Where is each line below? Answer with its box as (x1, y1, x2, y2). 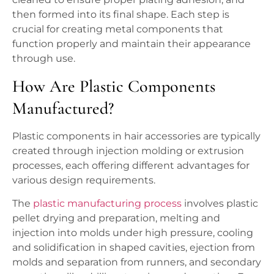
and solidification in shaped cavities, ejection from (12, 241, 255, 253)
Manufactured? (12, 97, 114, 119)
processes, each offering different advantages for (12, 159, 250, 171)
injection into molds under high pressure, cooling (12, 226, 253, 239)
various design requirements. (12, 174, 155, 186)
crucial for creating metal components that (12, 23, 223, 35)
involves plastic (182, 197, 258, 209)
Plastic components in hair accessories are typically (12, 130, 261, 142)
